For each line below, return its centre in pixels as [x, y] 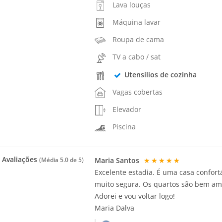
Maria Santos [118, 160]
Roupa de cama [139, 40]
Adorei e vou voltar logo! [135, 196]
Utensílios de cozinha [160, 74]
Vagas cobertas [138, 92]
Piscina [124, 127]
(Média [50, 160]
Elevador [127, 110]
